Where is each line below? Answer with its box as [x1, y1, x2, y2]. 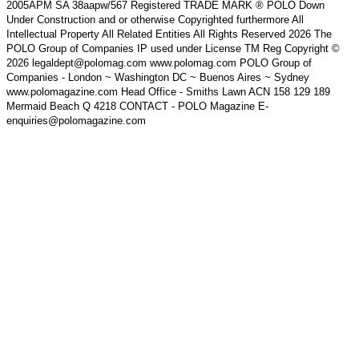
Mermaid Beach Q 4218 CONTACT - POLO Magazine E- [6, 99, 268, 112]
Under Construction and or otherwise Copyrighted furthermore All [6, 13, 304, 26]
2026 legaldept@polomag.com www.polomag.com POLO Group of [6, 56, 312, 69]
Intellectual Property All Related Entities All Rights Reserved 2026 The [6, 27, 332, 40]
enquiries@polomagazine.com [6, 114, 146, 127]
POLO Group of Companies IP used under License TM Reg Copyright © [6, 42, 340, 54]
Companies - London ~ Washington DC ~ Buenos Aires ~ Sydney [6, 71, 309, 83]
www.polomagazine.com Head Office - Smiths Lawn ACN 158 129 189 [6, 85, 330, 98]
